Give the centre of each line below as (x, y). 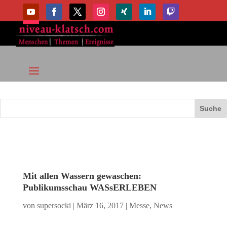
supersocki (54, 206)
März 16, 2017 (100, 206)
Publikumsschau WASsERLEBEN (89, 188)
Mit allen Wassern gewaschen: (82, 176)
